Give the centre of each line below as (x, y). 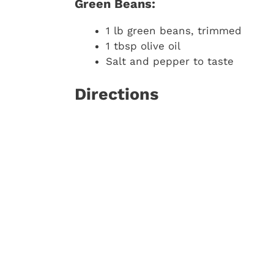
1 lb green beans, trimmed (174, 30)
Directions (117, 94)
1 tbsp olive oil (143, 46)
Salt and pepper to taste (170, 61)
